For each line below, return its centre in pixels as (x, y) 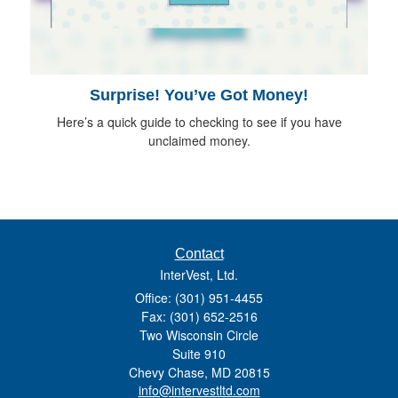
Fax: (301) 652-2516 (199, 316)
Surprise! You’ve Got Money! (199, 95)
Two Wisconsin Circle (199, 334)
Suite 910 (199, 353)
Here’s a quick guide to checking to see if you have (199, 121)
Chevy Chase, (168, 372)
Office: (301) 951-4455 (199, 297)
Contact (199, 253)
